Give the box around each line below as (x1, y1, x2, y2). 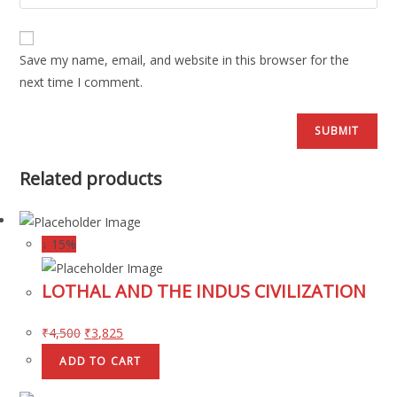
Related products (19, 167, 163, 191)
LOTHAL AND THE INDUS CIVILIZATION (42, 278, 367, 303)
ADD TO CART (59, 353, 142, 369)
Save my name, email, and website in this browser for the (19, 51, 350, 69)
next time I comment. (19, 74, 144, 91)
